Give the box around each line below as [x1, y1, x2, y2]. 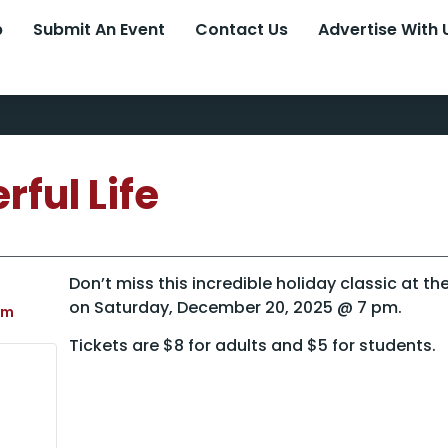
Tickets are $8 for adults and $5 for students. [69, 334, 437, 358]
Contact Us [194, 18, 288, 41]
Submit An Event [32, 18, 165, 41]
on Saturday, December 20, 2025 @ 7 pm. [69, 296, 403, 319]
